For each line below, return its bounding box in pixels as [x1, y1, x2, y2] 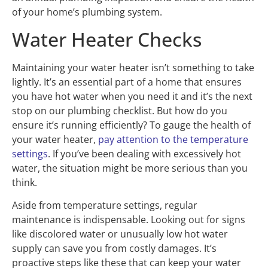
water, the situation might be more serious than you [12, 161, 248, 175]
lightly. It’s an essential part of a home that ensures [12, 75, 242, 89]
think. [12, 175, 37, 189]
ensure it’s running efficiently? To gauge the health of [12, 118, 251, 132]
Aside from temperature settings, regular [12, 199, 197, 212]
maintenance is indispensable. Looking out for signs [12, 213, 245, 227]
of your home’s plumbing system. [12, 5, 162, 19]
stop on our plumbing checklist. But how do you [12, 103, 227, 117]
